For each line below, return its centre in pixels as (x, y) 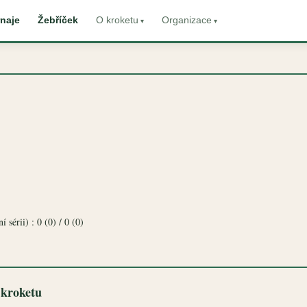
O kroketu (117, 20)
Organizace (186, 20)
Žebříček (58, 20)
